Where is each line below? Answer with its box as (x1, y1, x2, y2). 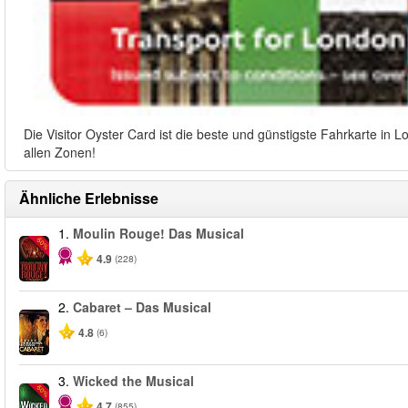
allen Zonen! (24, 143, 96, 162)
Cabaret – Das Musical (73, 298, 211, 317)
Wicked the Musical (73, 372, 194, 391)
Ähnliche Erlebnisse (19, 188, 158, 209)
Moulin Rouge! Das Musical (73, 224, 244, 243)
